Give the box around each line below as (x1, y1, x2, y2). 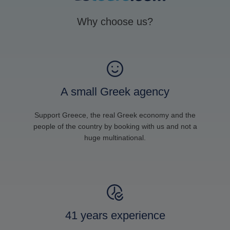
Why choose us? (77, 15, 153, 27)
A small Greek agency (61, 85, 169, 98)
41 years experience (65, 208, 165, 222)
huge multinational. (84, 133, 146, 142)
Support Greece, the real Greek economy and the (34, 110, 196, 119)
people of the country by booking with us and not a (33, 122, 197, 130)
